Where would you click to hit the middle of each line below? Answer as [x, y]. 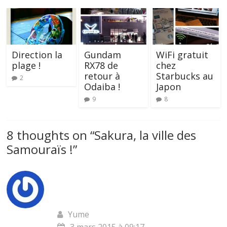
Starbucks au [184, 76]
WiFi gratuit [182, 55]
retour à [102, 76]
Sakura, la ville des [145, 135]
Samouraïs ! [40, 149]
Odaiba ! [102, 87]
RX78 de [101, 66]
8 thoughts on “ [51, 135]
